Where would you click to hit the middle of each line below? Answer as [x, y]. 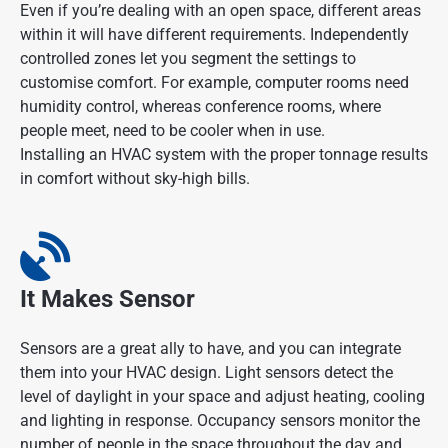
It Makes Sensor [107, 299]
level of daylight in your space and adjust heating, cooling [222, 397]
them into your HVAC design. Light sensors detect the [206, 373]
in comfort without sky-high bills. [135, 179]
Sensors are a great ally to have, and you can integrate [210, 349]
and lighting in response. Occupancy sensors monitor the [220, 421]
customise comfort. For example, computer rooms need [214, 83]
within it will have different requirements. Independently [214, 35]
